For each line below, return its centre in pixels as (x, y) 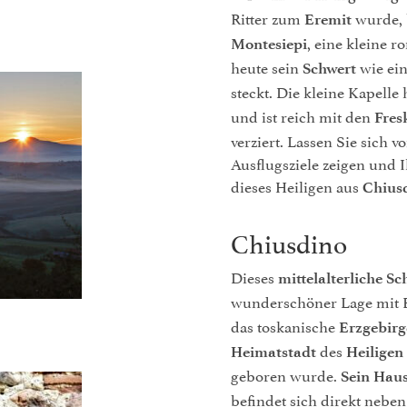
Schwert (329, 68)
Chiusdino (289, 241)
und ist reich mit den (303, 115)
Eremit (328, 19)
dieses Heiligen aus (297, 185)
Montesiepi (269, 44)
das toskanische (285, 325)
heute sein (267, 66)
